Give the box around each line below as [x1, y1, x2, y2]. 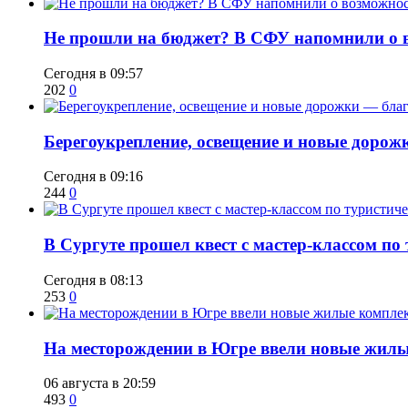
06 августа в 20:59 [44, 375, 156, 392]
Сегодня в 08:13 [44, 271, 143, 288]
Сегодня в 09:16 [44, 168, 143, 185]
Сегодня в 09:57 [44, 66, 143, 82]
